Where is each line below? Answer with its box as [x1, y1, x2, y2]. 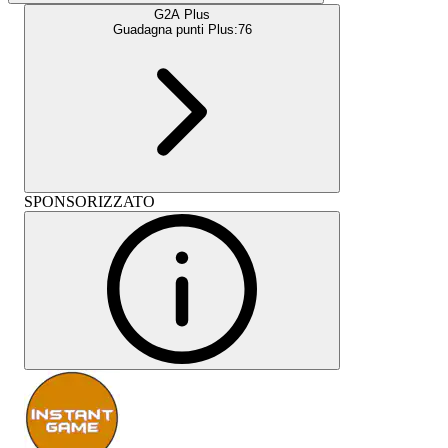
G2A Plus [154, 6, 210, 22]
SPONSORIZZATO [24, 192, 155, 210]
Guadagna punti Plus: [112, 21, 238, 37]
